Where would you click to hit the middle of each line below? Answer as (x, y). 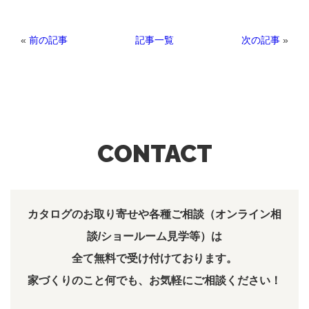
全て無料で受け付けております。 (154, 258)
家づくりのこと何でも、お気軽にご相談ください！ (154, 280)
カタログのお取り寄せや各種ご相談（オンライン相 (154, 214)
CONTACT (154, 153)
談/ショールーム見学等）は (154, 236)
